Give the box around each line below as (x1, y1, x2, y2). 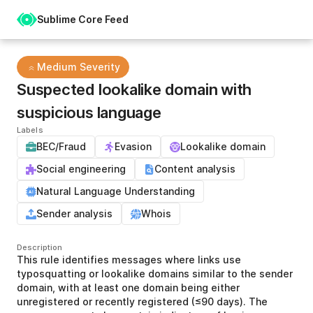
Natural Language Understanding (36, 185, 195, 197)
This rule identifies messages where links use (17, 254, 241, 265)
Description (17, 242, 63, 252)
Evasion (115, 140, 152, 152)
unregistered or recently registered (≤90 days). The (17, 296, 268, 307)
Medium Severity (37, 61, 120, 73)
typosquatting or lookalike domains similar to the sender (17, 268, 293, 279)
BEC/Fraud (36, 140, 86, 152)
